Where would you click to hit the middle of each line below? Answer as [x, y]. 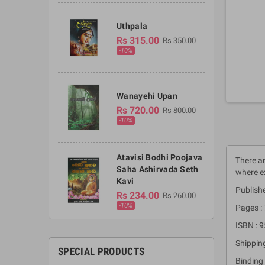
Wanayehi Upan [147, 96]
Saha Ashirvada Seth [158, 169]
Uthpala [132, 26]
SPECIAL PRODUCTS [101, 251]
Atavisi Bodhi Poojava [160, 157]
